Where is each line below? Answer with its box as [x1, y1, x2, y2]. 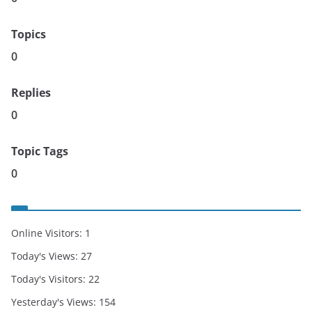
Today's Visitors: [11, 272, 88, 286]
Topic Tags [11, 143, 68, 159]
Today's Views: [11, 249, 81, 263]
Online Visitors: [11, 226, 85, 240]
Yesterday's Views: [11, 295, 99, 309]
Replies [11, 85, 51, 100]
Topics [11, 26, 46, 42]
